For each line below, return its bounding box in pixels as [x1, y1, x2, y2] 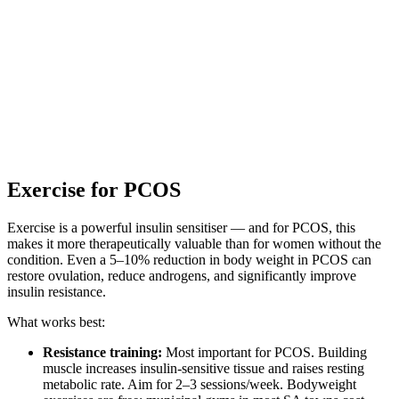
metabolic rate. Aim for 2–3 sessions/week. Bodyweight [43, 376, 356, 392]
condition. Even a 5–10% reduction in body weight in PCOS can [7, 251, 371, 267]
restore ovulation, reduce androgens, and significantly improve [7, 267, 356, 283]
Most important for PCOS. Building [162, 344, 367, 360]
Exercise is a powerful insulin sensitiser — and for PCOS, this [7, 219, 355, 235]
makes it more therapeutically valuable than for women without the [7, 235, 381, 251]
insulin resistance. [7, 283, 106, 299]
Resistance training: [43, 344, 162, 360]
